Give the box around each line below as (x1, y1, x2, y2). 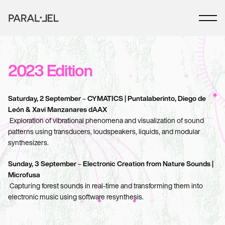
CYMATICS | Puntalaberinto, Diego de (87, 93, 206, 103)
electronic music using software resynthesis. (8, 191, 144, 202)
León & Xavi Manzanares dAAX (8, 104, 107, 115)
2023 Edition (8, 58, 92, 82)
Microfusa (8, 169, 41, 180)
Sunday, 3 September (8, 158, 77, 169)
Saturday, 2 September (8, 93, 81, 103)
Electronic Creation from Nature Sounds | (83, 158, 214, 169)
